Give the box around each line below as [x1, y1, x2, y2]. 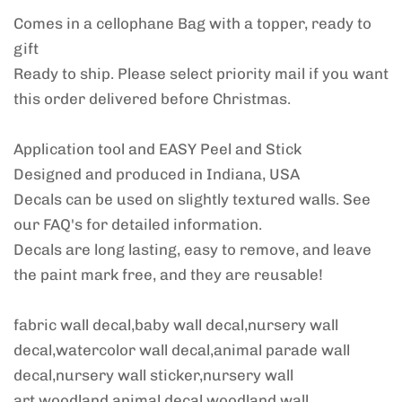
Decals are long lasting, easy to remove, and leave [13, 240, 371, 259]
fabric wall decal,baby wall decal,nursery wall [13, 316, 338, 335]
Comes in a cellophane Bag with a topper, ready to [13, 14, 371, 33]
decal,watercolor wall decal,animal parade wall [13, 341, 350, 360]
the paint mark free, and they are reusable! [13, 266, 323, 284]
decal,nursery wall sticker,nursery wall [13, 366, 293, 385]
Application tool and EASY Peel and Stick [13, 140, 301, 159]
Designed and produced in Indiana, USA [13, 165, 300, 184]
